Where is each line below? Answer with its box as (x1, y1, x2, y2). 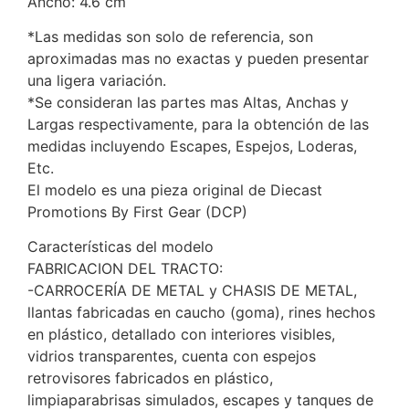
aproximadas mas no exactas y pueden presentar (27, 48, 369, 68)
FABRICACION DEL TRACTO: (27, 259, 223, 278)
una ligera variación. (27, 70, 166, 89)
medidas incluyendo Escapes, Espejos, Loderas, (27, 136, 357, 155)
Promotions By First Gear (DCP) (27, 202, 247, 221)
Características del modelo (27, 237, 214, 257)
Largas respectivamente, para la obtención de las (27, 114, 369, 133)
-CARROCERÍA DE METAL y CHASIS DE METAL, (27, 281, 357, 300)
